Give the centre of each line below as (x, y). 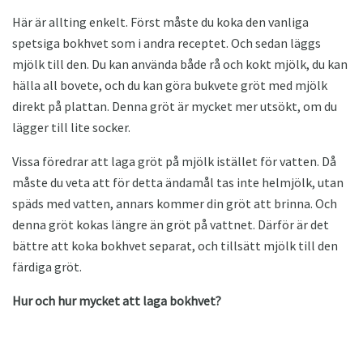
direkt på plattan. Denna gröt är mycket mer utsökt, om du (175, 106)
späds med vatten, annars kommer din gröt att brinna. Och (175, 203)
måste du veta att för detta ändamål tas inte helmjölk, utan (178, 182)
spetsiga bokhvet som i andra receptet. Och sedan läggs (167, 43)
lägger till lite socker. (71, 127)
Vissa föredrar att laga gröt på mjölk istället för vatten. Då (174, 161)
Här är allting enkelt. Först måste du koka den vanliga (160, 21)
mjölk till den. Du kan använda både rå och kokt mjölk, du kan (180, 64)
